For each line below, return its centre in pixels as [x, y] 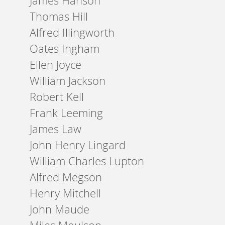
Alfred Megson [66, 177]
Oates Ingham [65, 48]
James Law [56, 129]
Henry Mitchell [66, 193]
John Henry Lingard [78, 145]
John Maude [60, 209]
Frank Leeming [67, 113]
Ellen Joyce [56, 65]
